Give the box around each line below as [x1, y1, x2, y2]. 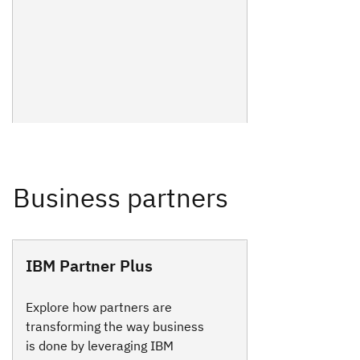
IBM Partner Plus [26, 255, 153, 277]
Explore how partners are [26, 299, 172, 316]
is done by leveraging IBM [26, 337, 174, 354]
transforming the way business [26, 318, 204, 335]
